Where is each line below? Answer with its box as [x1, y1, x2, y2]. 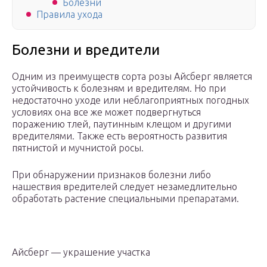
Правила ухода [36, 9, 103, 20]
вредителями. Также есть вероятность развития [12, 131, 227, 142]
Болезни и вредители [12, 42, 160, 58]
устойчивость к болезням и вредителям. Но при [12, 83, 226, 94]
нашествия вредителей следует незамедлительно [12, 181, 237, 193]
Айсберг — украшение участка [12, 247, 150, 258]
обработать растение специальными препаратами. [12, 193, 239, 204]
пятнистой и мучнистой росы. [12, 142, 144, 154]
